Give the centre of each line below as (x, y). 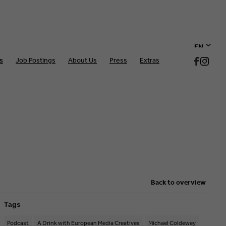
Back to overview (179, 182)
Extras (150, 60)
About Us (82, 60)
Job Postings (36, 60)
